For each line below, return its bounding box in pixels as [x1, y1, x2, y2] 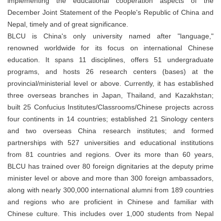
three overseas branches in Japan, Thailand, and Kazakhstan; [7, 91, 214, 100]
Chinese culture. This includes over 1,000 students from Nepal [7, 210, 214, 218]
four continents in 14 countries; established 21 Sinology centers [7, 115, 214, 123]
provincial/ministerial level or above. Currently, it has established [7, 79, 214, 88]
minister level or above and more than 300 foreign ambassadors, [7, 174, 214, 183]
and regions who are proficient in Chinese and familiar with [7, 198, 214, 206]
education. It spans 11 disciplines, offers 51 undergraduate [7, 56, 214, 64]
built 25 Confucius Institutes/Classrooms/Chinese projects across [7, 103, 214, 111]
